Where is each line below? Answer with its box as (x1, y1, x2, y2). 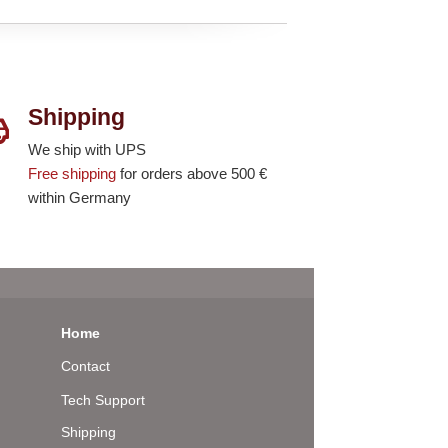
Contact (61, 358, 111, 375)
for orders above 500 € (116, 165, 268, 183)
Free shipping (28, 165, 117, 183)
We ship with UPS (28, 141, 147, 159)
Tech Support (61, 391, 146, 408)
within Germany (28, 189, 132, 207)
